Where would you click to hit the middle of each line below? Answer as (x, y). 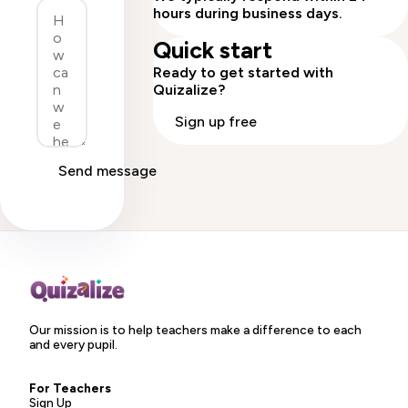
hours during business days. (248, 14)
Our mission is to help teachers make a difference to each (195, 330)
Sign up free (216, 122)
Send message (107, 171)
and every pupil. (73, 345)
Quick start (213, 51)
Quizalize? (189, 90)
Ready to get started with (243, 73)
